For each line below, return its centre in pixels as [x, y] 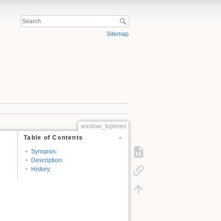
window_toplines [103, 126]
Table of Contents [54, 138]
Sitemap [118, 34]
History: [41, 169]
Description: [47, 160]
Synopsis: [44, 151]
